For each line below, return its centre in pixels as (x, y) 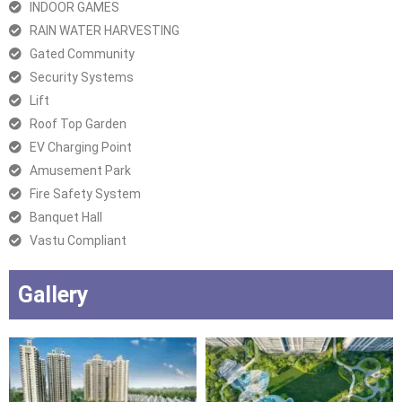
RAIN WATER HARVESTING (105, 31)
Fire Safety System (85, 194)
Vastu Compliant (78, 240)
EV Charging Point (81, 147)
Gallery (53, 295)
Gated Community (82, 54)
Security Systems (82, 77)
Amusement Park (80, 170)
